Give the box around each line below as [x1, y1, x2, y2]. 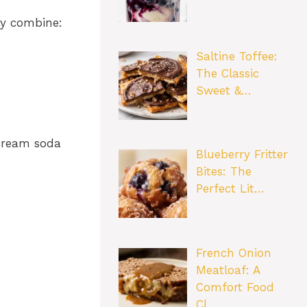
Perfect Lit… [195, 182, 265, 196]
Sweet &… [195, 83, 251, 97]
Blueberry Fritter [195, 147, 288, 162]
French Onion [195, 245, 271, 260]
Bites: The [195, 164, 251, 179]
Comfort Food [195, 280, 274, 294]
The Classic [195, 66, 259, 80]
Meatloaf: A [195, 262, 260, 277]
